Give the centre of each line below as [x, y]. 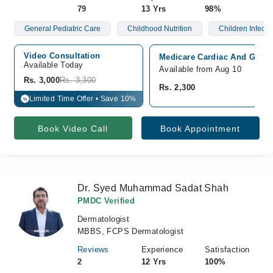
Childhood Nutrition [159, 29]
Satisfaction [227, 250]
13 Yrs [154, 9]
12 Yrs [154, 262]
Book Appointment [200, 129]
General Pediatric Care [62, 29]
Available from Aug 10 [200, 69]
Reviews [93, 250]
